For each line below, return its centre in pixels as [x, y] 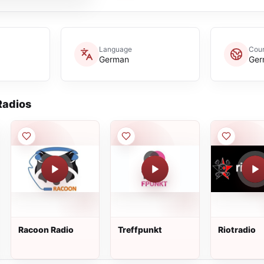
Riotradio [237, 230]
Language [115, 49]
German [114, 59]
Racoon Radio [46, 230]
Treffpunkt [140, 230]
